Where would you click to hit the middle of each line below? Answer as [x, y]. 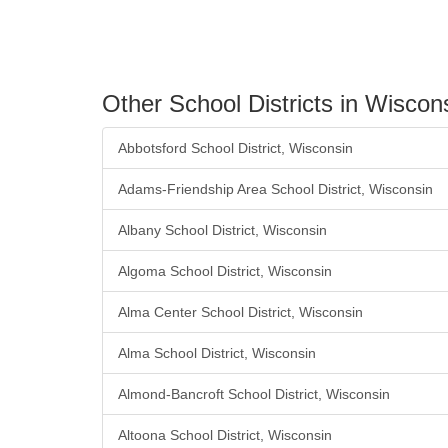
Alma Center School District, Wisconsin [240, 312]
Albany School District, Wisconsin [222, 230]
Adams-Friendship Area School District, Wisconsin [275, 189]
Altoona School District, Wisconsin [225, 435]
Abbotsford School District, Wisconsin [235, 148]
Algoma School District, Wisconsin [225, 271]
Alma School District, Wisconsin [217, 353]
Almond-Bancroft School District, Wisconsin [254, 394]
